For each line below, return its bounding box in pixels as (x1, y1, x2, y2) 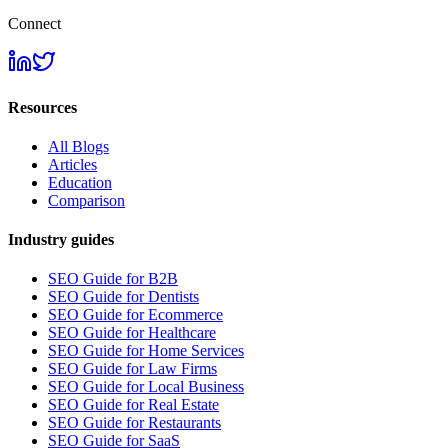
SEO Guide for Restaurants (48, 414, 221, 432)
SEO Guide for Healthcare (48, 324, 216, 342)
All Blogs (48, 137, 109, 155)
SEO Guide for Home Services (48, 342, 244, 360)
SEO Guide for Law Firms (48, 360, 217, 378)
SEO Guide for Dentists (48, 288, 199, 306)
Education (48, 173, 112, 191)
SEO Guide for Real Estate (48, 396, 219, 414)
